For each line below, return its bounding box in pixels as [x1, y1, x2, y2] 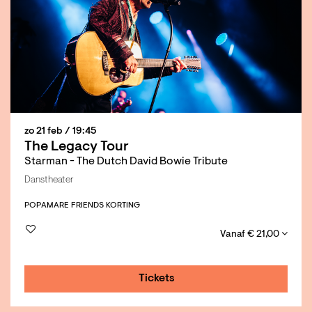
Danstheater [24, 175, 74, 185]
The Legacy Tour [24, 139, 129, 154]
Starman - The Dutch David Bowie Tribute [24, 155, 228, 167]
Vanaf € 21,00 [220, 229, 281, 240]
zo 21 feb [24, 126, 65, 136]
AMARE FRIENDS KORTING [41, 201, 140, 210]
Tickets [139, 272, 175, 284]
